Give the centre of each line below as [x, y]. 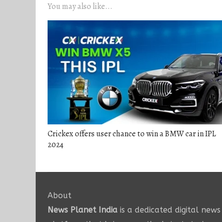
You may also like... [80, 7]
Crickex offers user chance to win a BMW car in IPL [132, 134]
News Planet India [83, 210]
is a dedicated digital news [169, 210]
